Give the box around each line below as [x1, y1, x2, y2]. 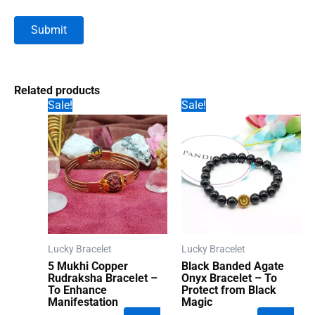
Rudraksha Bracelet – [48, 271, 157, 285]
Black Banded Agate [181, 259, 284, 273]
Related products [14, 84, 100, 98]
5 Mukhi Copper [48, 259, 128, 273]
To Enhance [48, 283, 107, 297]
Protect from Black [181, 283, 276, 297]
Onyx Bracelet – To [181, 271, 277, 285]
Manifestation [48, 295, 118, 309]
